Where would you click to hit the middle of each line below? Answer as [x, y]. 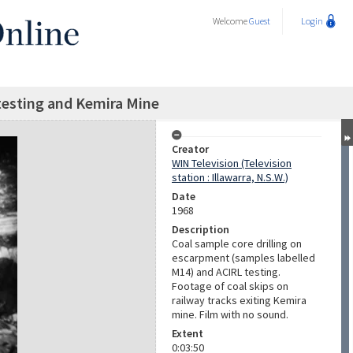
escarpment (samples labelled [243, 258]
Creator [190, 149]
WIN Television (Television [232, 163]
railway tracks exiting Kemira [239, 300]
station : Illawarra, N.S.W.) [230, 177]
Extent [188, 333]
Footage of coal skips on [230, 286]
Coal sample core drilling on [237, 243]
